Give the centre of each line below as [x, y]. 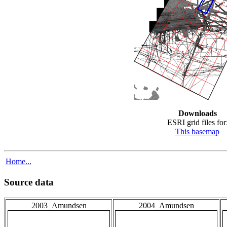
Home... [18, 161]
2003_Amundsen [59, 206]
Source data [29, 182]
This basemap [197, 131]
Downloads [197, 113]
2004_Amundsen [166, 206]
